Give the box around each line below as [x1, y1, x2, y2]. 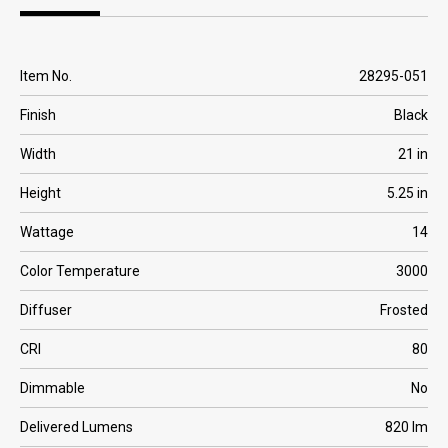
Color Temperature [20, 263, 140, 279]
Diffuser [20, 302, 72, 318]
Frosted [380, 302, 428, 318]
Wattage [20, 224, 74, 240]
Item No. [20, 68, 72, 84]
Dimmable [20, 380, 85, 396]
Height [20, 185, 61, 201]
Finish [20, 107, 56, 123]
